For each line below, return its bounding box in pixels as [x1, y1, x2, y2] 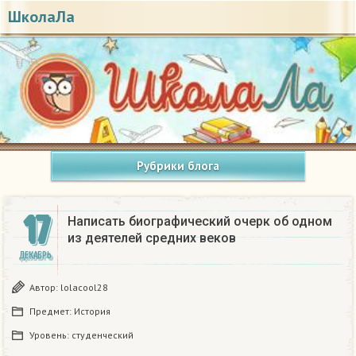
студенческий [72, 329, 133, 342]
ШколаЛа [8, 6, 75, 27]
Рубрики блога [137, 158, 219, 174]
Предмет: [29, 305, 74, 318]
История [74, 305, 110, 318]
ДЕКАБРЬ [18, 250, 52, 262]
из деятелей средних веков [68, 230, 236, 246]
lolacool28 [60, 281, 108, 294]
